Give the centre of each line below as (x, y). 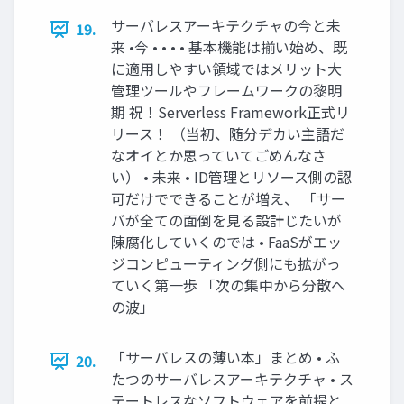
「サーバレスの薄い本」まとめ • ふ (225, 358)
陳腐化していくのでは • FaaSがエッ (226, 242)
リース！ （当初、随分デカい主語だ (228, 134)
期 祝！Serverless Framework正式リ (230, 112)
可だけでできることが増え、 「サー (228, 199)
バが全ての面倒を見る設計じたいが (226, 220)
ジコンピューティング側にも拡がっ (226, 264)
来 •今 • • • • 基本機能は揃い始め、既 (229, 47)
